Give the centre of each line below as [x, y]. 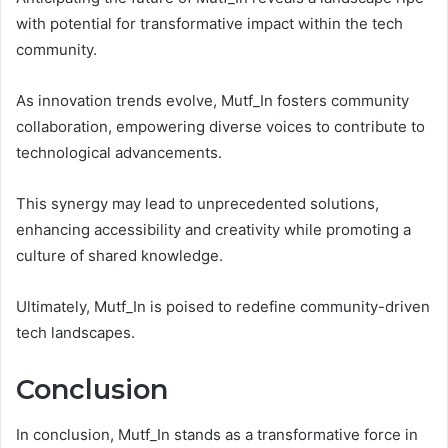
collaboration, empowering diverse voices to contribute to [220, 127]
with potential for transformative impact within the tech [209, 24]
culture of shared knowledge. [119, 256]
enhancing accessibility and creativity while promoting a [213, 230]
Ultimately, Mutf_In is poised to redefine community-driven [223, 307]
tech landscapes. [75, 333]
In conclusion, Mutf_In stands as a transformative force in [217, 434]
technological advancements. [119, 153]
